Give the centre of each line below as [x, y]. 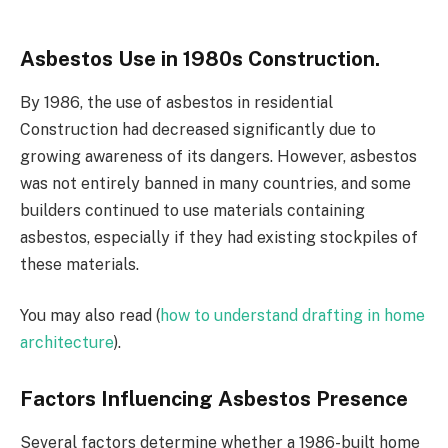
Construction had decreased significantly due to [198, 129]
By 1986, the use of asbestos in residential [176, 102]
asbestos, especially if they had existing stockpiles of [219, 237]
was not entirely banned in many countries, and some [215, 183]
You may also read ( [90, 316]
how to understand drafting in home [292, 316]
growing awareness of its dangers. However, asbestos [218, 156]
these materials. [79, 264]
